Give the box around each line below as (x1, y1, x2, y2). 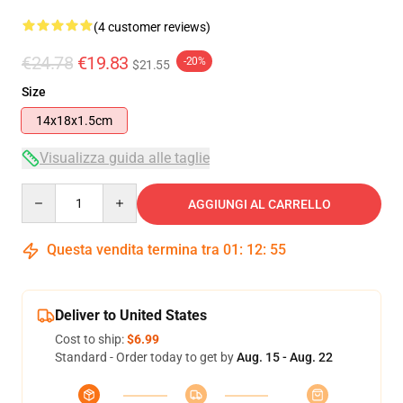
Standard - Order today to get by (55, 350, 237, 364)
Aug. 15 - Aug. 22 (237, 350, 333, 364)
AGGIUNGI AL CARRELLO (187, 197, 331, 211)
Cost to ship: (55, 332, 127, 346)
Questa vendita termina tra (43, 241, 223, 258)
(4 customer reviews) (94, 20, 210, 34)
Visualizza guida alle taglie (40, 149, 210, 166)
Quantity (21, 184, 70, 199)
